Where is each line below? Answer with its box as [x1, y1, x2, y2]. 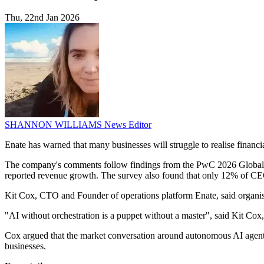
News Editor [104, 120, 151, 130]
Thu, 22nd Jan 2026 [5, 12, 80, 23]
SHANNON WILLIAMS [5, 120, 104, 130]
